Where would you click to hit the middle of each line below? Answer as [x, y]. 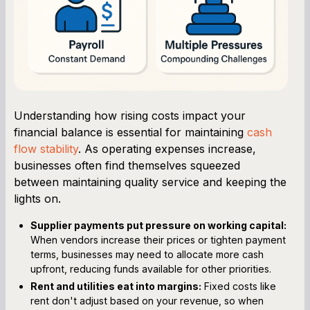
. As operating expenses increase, [167, 148]
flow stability [46, 148]
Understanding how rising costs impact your [130, 115]
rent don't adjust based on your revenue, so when [147, 300]
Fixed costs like [239, 286]
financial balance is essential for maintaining [130, 132]
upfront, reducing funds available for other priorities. [151, 268]
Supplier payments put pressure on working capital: [158, 225]
